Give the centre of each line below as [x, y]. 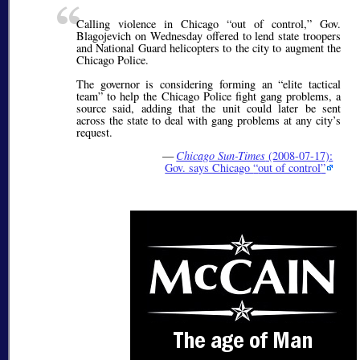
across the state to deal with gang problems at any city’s [209, 120]
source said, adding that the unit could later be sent [209, 108]
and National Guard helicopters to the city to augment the [209, 48]
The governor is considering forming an [178, 84]
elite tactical [312, 84]
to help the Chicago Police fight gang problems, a [222, 96]
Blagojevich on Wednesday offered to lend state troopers [209, 36]
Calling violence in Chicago [152, 24]
